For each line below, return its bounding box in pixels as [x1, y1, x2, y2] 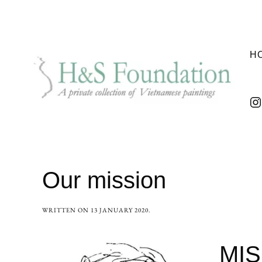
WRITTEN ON [42, 205, 91, 214]
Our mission [42, 167, 166, 193]
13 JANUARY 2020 [91, 205, 149, 214]
